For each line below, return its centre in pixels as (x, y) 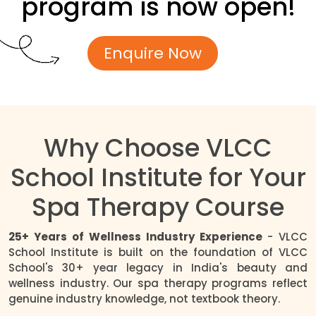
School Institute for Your (158, 177)
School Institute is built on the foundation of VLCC (158, 252)
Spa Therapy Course (158, 207)
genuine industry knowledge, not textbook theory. (144, 298)
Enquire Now (152, 53)
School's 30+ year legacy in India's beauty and (158, 267)
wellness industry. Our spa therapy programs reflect (158, 283)
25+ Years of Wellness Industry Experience (138, 236)
